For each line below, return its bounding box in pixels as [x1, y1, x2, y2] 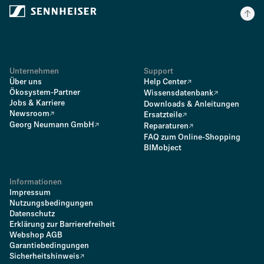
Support [144, 68, 173, 75]
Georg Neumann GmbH [9, 121, 94, 129]
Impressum [9, 189, 51, 197]
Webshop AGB [9, 232, 62, 239]
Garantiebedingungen [9, 242, 89, 250]
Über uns [9, 78, 42, 86]
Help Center [144, 78, 187, 86]
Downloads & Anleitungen [144, 101, 239, 108]
